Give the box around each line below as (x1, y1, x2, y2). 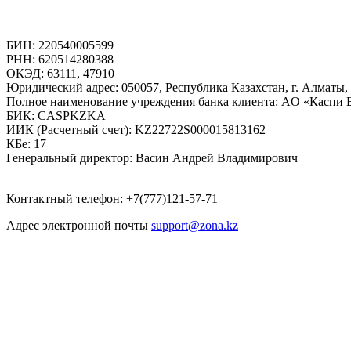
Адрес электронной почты (6, 219, 151, 233)
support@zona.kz (151, 219, 238, 233)
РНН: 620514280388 (6, 52, 114, 67)
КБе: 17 (6, 137, 46, 151)
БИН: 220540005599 (6, 38, 114, 52)
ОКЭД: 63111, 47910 (6, 67, 114, 81)
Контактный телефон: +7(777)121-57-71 (6, 192, 218, 206)
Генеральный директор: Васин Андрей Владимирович (6, 151, 298, 165)
